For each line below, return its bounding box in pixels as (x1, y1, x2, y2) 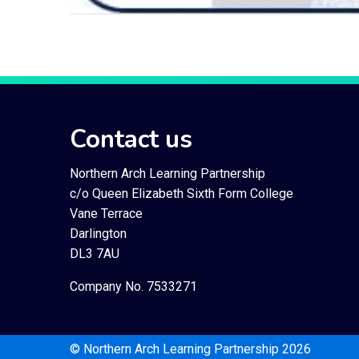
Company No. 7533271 (70, 278, 197, 294)
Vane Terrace (70, 205, 143, 221)
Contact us (70, 122, 192, 156)
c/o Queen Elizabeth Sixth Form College (70, 185, 293, 201)
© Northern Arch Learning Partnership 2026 (70, 341, 311, 357)
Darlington (70, 225, 127, 241)
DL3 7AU (70, 245, 119, 261)
